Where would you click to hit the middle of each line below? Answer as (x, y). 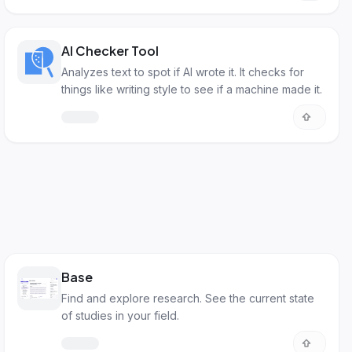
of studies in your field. (121, 315)
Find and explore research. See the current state (188, 298)
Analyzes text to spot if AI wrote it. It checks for (183, 72)
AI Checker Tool (110, 51)
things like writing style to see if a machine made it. (192, 89)
